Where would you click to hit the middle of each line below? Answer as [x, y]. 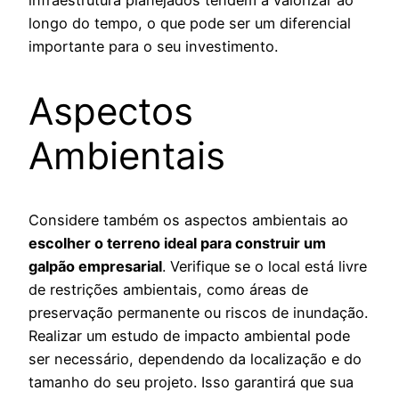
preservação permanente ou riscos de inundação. [198, 313]
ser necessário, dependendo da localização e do [195, 359]
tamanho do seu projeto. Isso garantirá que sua [191, 383]
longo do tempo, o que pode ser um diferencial [190, 23]
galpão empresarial [95, 267]
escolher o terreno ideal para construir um [177, 244]
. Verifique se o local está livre [265, 267]
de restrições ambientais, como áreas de [168, 290]
